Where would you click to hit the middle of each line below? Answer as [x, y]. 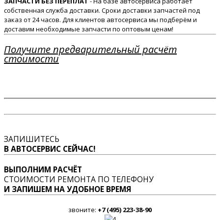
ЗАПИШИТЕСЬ [32, 139]
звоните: [83, 210]
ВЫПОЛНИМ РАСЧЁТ [43, 170]
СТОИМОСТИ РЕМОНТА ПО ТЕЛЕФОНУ [79, 179]
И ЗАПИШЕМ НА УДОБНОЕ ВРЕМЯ [68, 189]
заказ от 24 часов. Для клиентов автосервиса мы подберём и [100, 20]
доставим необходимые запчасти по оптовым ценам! [89, 29]
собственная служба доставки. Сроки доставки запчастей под [102, 11]
